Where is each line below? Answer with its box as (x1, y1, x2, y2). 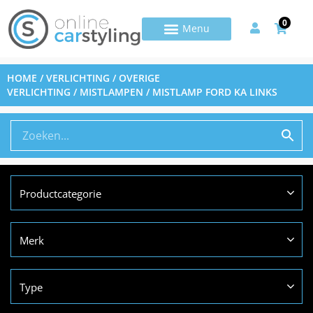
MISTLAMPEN (80, 85, 143, 99)
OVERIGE (119, 71, 160, 85)
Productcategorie (20, 187, 101, 201)
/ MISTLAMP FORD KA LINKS (143, 85, 277, 99)
